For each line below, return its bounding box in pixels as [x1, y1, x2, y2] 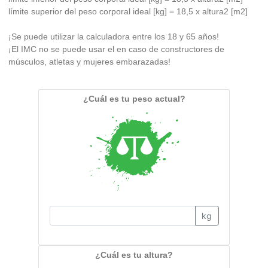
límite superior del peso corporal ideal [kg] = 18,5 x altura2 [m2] [8, 7, 248, 16]
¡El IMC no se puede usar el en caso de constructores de [8, 44, 224, 54]
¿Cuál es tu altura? [95, 249, 173, 260]
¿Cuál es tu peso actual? [83, 94, 185, 103]
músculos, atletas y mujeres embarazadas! [8, 57, 170, 66]
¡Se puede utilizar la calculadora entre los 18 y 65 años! [8, 32, 219, 41]
